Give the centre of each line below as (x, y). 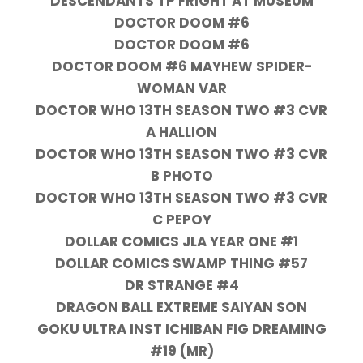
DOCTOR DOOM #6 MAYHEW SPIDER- (181, 66)
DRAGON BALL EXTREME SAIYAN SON (181, 307)
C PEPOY (181, 219)
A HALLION (181, 132)
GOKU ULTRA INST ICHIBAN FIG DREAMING (181, 329)
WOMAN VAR (181, 88)
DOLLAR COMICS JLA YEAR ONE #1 (181, 241)
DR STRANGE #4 (181, 285)
